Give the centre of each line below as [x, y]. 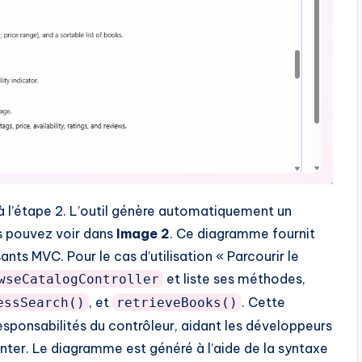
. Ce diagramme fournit [242, 233]
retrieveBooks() [177, 302]
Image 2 [143, 233]
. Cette [263, 302]
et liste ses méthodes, [234, 278]
